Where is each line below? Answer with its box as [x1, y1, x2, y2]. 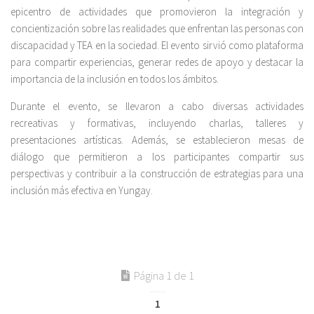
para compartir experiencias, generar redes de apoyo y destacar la [11, 55, 303, 69]
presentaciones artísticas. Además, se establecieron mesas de [11, 133, 303, 147]
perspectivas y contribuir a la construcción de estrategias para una [11, 167, 303, 181]
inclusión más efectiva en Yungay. [11, 184, 153, 198]
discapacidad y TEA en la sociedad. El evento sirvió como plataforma [11, 39, 303, 53]
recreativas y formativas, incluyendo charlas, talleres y [11, 116, 303, 130]
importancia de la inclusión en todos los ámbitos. [11, 72, 219, 86]
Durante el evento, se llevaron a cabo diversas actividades [11, 100, 303, 114]
